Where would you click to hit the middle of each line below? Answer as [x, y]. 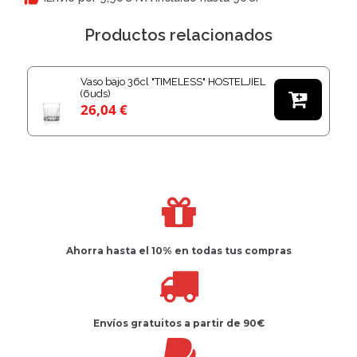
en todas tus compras [233, 251]
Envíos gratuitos [138, 323]
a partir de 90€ [224, 323]
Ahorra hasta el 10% [120, 251]
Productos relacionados [178, 35]
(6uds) [96, 94]
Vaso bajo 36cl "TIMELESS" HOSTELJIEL [173, 82]
